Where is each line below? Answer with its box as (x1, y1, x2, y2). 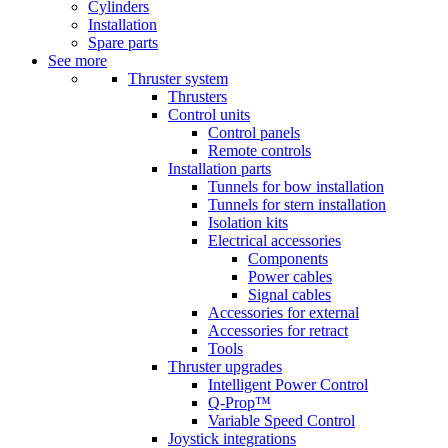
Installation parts (168, 160, 271, 177)
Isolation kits (208, 214, 288, 231)
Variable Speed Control (208, 412, 355, 429)
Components (248, 250, 328, 267)
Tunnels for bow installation (208, 178, 384, 195)
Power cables (248, 268, 332, 285)
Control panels (208, 124, 300, 141)
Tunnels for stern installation (208, 196, 386, 213)
